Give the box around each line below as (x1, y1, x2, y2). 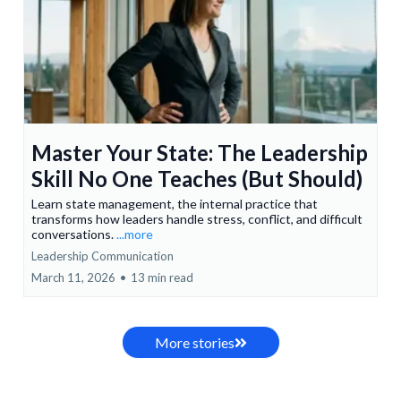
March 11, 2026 (31, 270, 115, 286)
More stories (154, 334, 235, 352)
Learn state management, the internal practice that (31, 196, 318, 212)
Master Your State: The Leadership (31, 140, 368, 166)
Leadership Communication (31, 249, 174, 264)
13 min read (131, 270, 193, 286)
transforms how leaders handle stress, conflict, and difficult (31, 211, 363, 227)
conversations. (31, 226, 116, 243)
